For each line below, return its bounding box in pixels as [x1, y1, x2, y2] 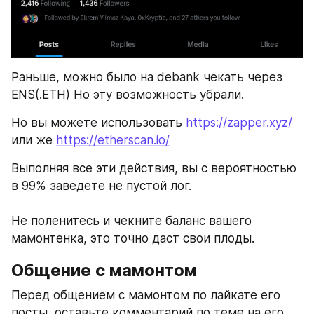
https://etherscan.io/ [56, 133, 170, 148]
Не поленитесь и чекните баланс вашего [11, 214, 252, 228]
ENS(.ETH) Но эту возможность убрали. [11, 88, 244, 102]
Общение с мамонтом [11, 260, 197, 281]
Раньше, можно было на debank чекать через [11, 70, 282, 85]
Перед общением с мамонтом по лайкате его [11, 288, 280, 303]
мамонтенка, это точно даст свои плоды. [11, 231, 254, 246]
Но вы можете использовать [11, 116, 186, 130]
